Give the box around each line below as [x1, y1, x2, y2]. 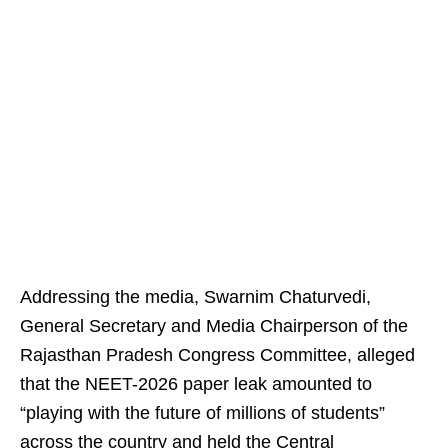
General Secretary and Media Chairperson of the [20, 316, 408, 336]
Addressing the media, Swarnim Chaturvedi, [20, 287, 371, 307]
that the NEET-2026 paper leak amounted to [20, 374, 372, 394]
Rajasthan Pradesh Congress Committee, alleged [20, 345, 415, 365]
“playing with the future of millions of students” [20, 403, 385, 423]
